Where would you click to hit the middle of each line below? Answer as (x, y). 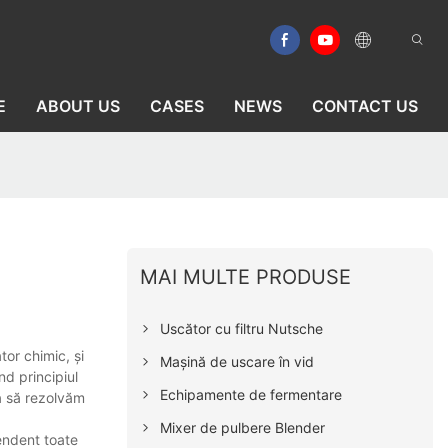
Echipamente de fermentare (251, 394)
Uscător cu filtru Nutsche (242, 328)
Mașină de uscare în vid (237, 361)
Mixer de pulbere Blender (243, 427)
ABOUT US (78, 106)
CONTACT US (365, 106)
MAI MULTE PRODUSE (246, 276)
